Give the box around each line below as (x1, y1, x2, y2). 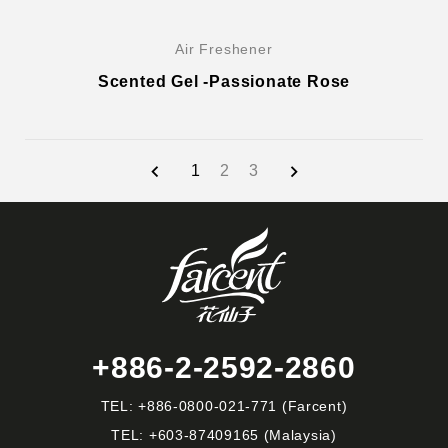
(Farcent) (277, 398, 348, 415)
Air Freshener (175, 42, 273, 57)
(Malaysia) (258, 427, 337, 444)
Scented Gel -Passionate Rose (97, 73, 351, 90)
